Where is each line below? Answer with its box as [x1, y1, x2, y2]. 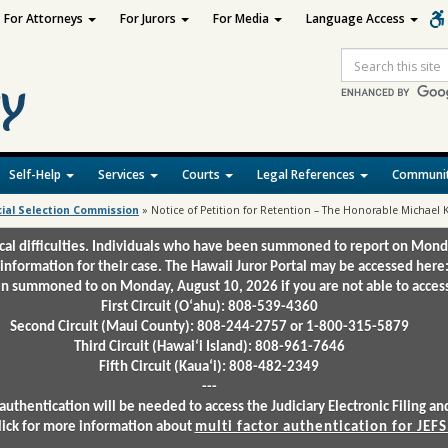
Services [98, 166, 148, 183]
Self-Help [9, 166, 64, 183]
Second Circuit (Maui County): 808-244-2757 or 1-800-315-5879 [9, 320, 409, 335]
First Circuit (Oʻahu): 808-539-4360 [100, 300, 318, 315]
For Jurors [119, 10, 179, 27]
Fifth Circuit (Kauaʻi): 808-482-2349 [99, 360, 319, 375]
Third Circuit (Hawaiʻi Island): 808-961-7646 [73, 340, 345, 355]
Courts [182, 166, 223, 183]
